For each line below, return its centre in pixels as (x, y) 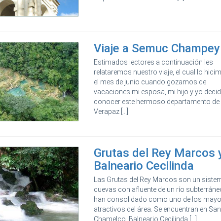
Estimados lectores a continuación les (154, 62)
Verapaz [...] (111, 112)
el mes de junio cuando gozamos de (150, 82)
